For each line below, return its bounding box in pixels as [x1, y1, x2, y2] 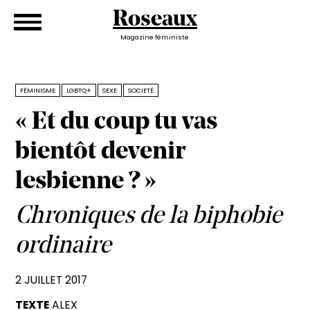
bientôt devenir [15, 140, 186, 165]
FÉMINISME [20, 86, 56, 95]
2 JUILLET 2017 [15, 272, 88, 287]
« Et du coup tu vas [15, 110, 218, 135]
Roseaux [112, 9, 197, 31]
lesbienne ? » [15, 170, 157, 194]
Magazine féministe [120, 33, 190, 42]
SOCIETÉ [128, 86, 154, 95]
